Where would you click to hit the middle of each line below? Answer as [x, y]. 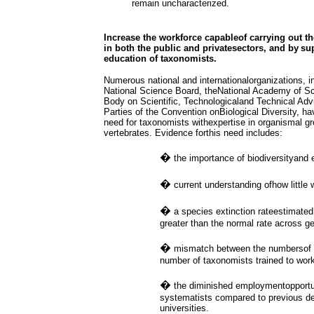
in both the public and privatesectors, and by [201, 48]
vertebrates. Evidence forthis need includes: [193, 133]
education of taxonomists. [160, 59]
